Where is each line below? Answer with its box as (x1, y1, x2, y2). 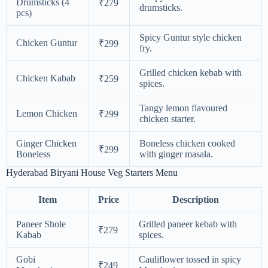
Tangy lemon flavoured (139, 103, 227, 114)
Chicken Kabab (16, 73, 75, 84)
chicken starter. (139, 114, 196, 124)
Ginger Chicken (16, 138, 77, 149)
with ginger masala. (139, 149, 213, 160)
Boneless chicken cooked (139, 138, 235, 149)
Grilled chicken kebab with (139, 68, 242, 78)
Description (172, 194, 219, 205)
